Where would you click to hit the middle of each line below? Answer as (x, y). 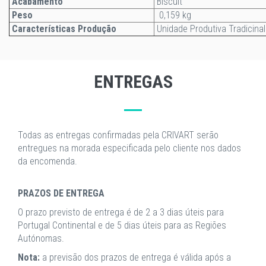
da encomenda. (47, 161)
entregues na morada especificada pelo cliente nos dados (129, 148)
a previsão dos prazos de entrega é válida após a (135, 257)
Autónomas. (41, 238)
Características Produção (63, 29)
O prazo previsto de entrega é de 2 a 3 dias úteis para (121, 212)
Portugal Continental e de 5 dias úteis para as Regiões (122, 225)
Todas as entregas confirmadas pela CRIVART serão (118, 135)
